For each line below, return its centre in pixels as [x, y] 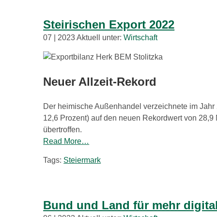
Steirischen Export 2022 [109, 24]
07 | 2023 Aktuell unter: [84, 37]
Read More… [66, 141]
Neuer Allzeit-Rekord [100, 81]
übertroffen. [63, 129]
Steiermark [82, 160]
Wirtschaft [141, 37]
